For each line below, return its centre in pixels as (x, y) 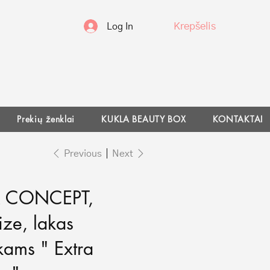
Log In (120, 26)
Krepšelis (195, 26)
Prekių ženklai (46, 119)
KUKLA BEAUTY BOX (144, 119)
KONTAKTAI (237, 119)
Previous (83, 153)
